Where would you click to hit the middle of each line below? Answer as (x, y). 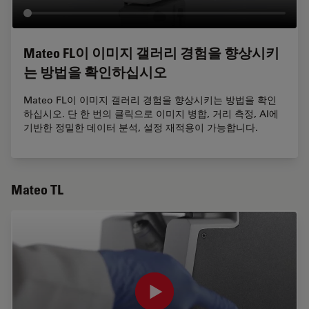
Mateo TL (37, 190)
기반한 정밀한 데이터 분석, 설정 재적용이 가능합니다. (141, 128)
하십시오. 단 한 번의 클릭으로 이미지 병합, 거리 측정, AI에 (151, 114)
